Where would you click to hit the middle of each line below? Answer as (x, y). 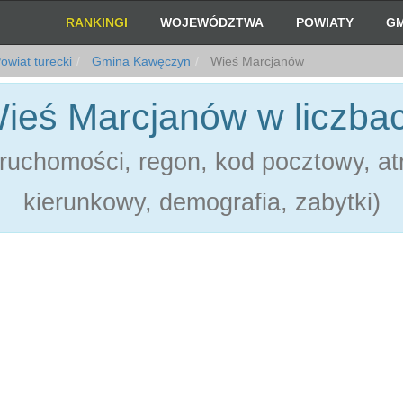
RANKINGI (97, 22)
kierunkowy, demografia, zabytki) (201, 202)
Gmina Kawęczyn (139, 61)
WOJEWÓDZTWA (212, 22)
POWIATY (325, 22)
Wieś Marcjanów (255, 61)
